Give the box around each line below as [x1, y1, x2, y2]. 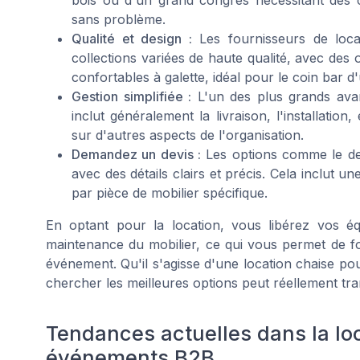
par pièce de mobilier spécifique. [72, 184, 268, 201]
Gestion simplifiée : [72, 88, 191, 104]
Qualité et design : [72, 30, 192, 47]
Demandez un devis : [72, 145, 201, 162]
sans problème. [72, 10, 166, 27]
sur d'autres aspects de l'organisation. [72, 126, 304, 143]
